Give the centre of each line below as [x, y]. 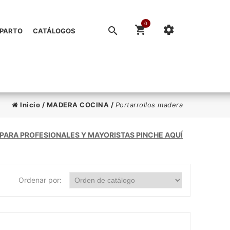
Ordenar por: [40, 180]
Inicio [29, 105]
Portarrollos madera [149, 105]
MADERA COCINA [78, 105]
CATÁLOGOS [54, 31]
